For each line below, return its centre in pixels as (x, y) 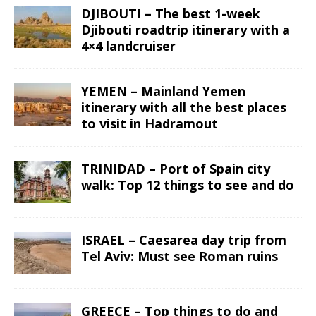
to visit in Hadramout (150, 124)
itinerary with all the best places (184, 108)
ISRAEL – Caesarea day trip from (184, 240)
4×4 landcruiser (128, 46)
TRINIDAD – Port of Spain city (176, 169)
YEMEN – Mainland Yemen (163, 91)
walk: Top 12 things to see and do (188, 185)
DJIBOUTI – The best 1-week (171, 14)
